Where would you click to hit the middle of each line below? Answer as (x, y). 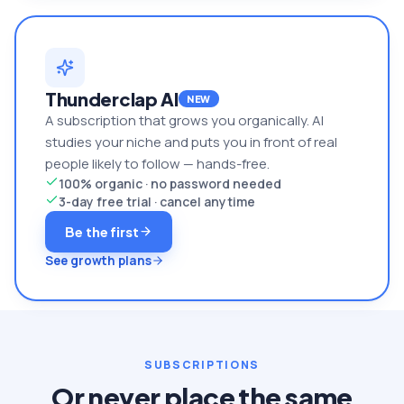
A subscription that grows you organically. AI (184, 120)
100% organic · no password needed (170, 183)
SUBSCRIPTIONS (202, 364)
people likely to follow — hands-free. (157, 163)
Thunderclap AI (112, 98)
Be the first (102, 231)
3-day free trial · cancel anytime (157, 201)
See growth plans (98, 260)
